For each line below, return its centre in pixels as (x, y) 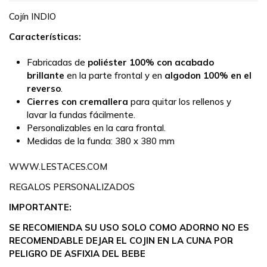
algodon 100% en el (208, 75)
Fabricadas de (57, 62)
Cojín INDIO (32, 16)
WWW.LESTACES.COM (58, 166)
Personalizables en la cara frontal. (96, 128)
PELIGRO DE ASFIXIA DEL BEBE (77, 253)
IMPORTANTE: (41, 207)
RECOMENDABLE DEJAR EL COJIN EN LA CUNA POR (121, 240)
